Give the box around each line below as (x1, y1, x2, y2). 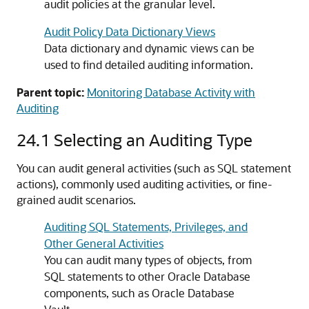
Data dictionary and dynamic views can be (44, 41, 255, 55)
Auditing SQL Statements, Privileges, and (44, 219, 248, 234)
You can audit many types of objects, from (44, 252, 252, 267)
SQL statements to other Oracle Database (44, 269, 250, 283)
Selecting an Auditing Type (54, 129, 252, 150)
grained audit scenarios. (17, 192, 136, 207)
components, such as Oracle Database (44, 286, 235, 300)
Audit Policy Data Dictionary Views (44, 24, 215, 39)
